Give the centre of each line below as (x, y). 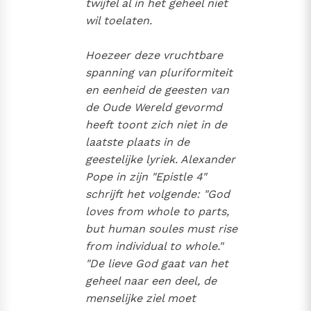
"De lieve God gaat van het (157, 264)
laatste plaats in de (137, 142)
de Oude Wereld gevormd (153, 108)
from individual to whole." (154, 246)
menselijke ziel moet (140, 299)
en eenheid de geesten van (157, 90)
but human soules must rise (161, 229)
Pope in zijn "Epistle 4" (145, 177)
